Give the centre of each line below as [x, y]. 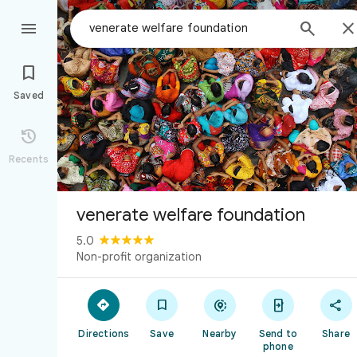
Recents [29, 159]
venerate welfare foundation [191, 215]
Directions [104, 333]
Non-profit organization [139, 257]
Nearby [220, 333]
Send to [278, 333]
